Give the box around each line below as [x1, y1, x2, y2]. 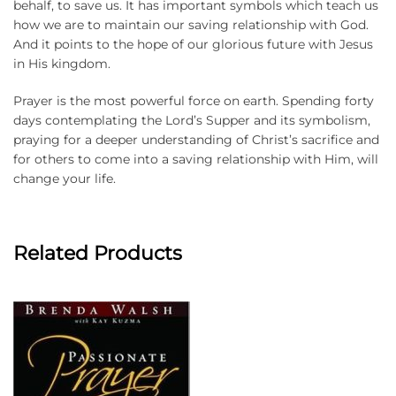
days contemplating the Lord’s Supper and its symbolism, [13, 112, 370, 129]
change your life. [13, 171, 119, 187]
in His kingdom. [13, 56, 110, 72]
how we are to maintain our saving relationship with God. [13, 17, 369, 34]
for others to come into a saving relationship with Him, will [13, 151, 378, 168]
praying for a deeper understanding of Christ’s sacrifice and [13, 132, 379, 148]
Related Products [13, 241, 182, 266]
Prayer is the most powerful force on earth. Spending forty [13, 93, 374, 110]
